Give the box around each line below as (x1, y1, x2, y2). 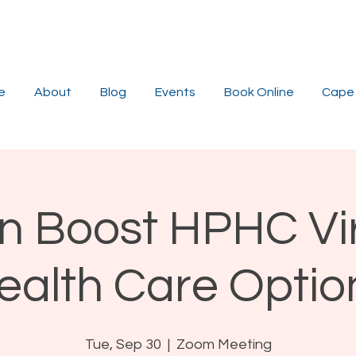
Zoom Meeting (176, 337, 272, 352)
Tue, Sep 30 (84, 337, 161, 352)
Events (155, 85, 195, 99)
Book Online (223, 85, 294, 99)
